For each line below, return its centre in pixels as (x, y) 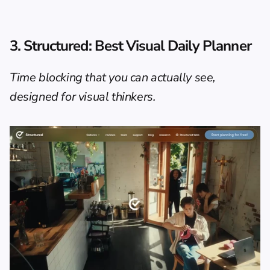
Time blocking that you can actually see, (113, 77)
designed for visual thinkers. (83, 96)
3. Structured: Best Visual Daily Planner (130, 46)
